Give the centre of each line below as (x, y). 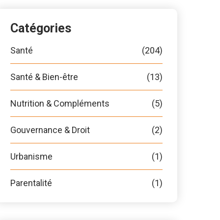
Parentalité (31, 183)
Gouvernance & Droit (50, 130)
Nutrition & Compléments (60, 103)
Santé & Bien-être (44, 77)
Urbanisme (31, 156)
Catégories (41, 28)
